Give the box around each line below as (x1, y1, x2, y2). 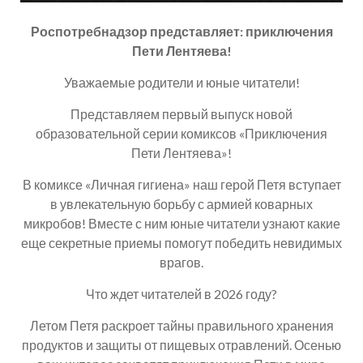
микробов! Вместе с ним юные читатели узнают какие (23, 215, 340, 231)
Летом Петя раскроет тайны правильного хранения (29, 317, 334, 333)
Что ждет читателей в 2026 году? (86, 285, 277, 301)
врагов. (160, 254, 203, 270)
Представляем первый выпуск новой (70, 105, 293, 122)
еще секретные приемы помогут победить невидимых (21, 234, 342, 250)
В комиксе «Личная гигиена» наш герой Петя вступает (22, 176, 341, 192)
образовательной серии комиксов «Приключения (36, 125, 327, 141)
